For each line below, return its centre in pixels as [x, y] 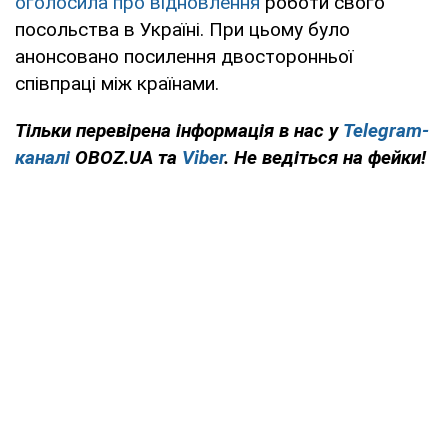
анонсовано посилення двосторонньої [184, 57]
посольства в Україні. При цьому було [182, 30]
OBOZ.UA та [126, 158]
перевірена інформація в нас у [209, 131]
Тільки [43, 131]
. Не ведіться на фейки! [325, 158]
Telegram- [386, 131]
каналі [42, 158]
